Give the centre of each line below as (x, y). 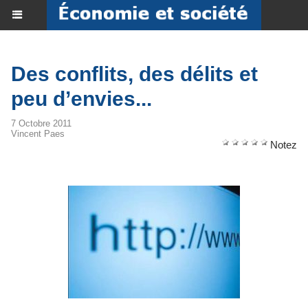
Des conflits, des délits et (134, 74)
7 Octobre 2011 (41, 123)
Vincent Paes (38, 134)
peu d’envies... (81, 99)
